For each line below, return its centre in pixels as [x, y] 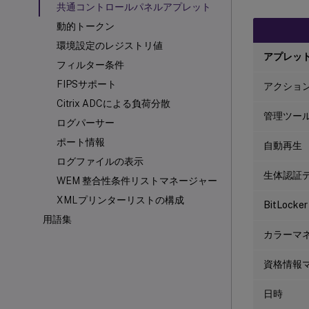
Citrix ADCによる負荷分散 [113, 103]
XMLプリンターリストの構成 [120, 200]
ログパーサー [86, 123]
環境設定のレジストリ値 [110, 46]
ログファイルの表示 [100, 161]
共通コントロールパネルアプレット [134, 7]
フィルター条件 [90, 65]
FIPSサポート [87, 84]
